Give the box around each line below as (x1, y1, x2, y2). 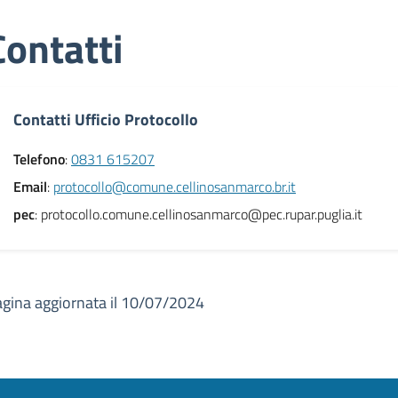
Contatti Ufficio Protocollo (13, 107, 198, 131)
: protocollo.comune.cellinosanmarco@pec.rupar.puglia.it (35, 203, 362, 225)
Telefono (13, 148, 65, 170)
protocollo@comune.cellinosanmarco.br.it (53, 176, 296, 197)
